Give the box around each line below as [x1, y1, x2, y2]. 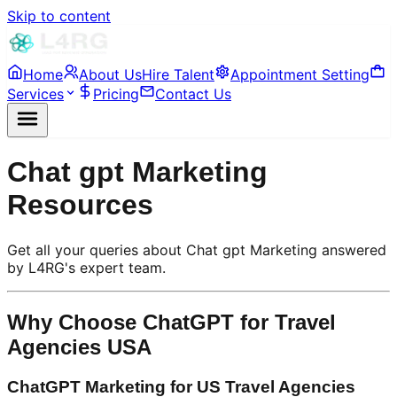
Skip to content [7, 7, 111, 25]
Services [7, 85, 64, 103]
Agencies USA [7, 334, 152, 359]
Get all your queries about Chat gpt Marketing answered [7, 240, 386, 259]
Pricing [93, 85, 139, 103]
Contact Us [155, 85, 231, 103]
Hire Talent [142, 66, 214, 83]
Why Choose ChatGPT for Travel [7, 309, 336, 334]
